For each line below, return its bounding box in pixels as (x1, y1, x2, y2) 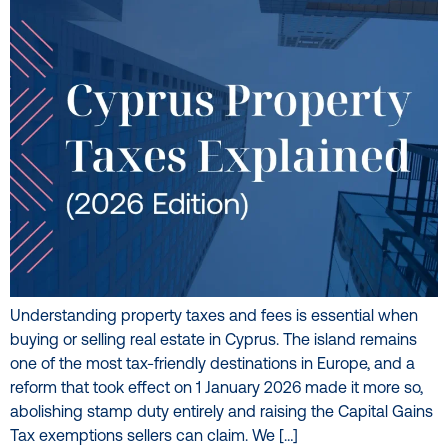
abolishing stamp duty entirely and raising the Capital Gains (10, 404, 433, 421)
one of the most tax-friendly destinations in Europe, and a (10, 356, 415, 373)
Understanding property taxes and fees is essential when (10, 308, 418, 325)
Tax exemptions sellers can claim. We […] (10, 428, 298, 445)
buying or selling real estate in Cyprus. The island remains (10, 332, 417, 349)
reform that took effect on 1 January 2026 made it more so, (10, 380, 423, 397)
